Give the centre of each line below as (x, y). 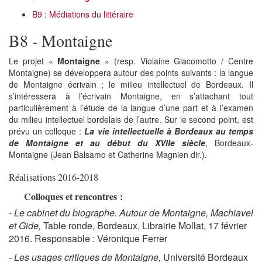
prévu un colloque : (47, 131)
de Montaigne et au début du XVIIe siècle (107, 142)
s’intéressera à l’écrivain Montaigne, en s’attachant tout (131, 96)
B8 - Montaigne (63, 40)
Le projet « (33, 61)
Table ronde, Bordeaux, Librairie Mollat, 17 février (145, 225)
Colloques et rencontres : (74, 196)
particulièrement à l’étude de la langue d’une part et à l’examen (131, 107)
